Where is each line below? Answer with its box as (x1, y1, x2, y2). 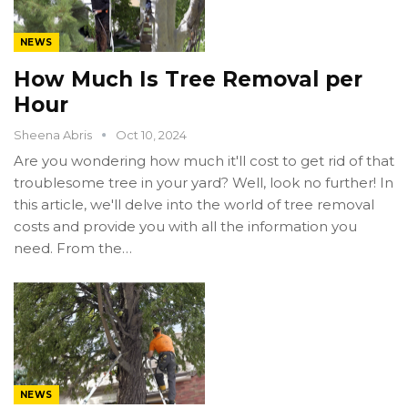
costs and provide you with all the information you (14, 217, 357, 235)
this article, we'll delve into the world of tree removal (14, 195, 374, 213)
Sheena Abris (14, 127, 95, 142)
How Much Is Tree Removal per (14, 66, 362, 92)
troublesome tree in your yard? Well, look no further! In (14, 173, 393, 191)
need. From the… (14, 239, 132, 257)
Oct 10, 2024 (116, 127, 187, 142)
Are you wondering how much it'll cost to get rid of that (14, 151, 394, 169)
